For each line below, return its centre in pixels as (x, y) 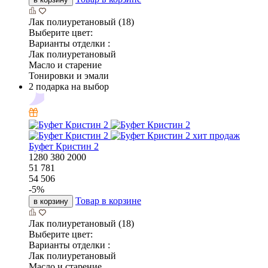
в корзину (51, 202)
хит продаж (216, 136)
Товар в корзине (108, 201)
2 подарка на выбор (69, 87)
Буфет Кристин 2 (64, 147)
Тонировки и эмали (69, 76)
